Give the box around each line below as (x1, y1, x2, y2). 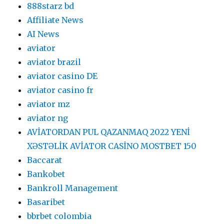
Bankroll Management (27, 182, 118, 193)
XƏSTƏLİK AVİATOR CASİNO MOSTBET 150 (27, 140, 197, 151)
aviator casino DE (27, 70, 98, 81)
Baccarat (27, 154, 62, 165)
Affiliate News (27, 14, 84, 25)
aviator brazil (27, 56, 81, 67)
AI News (27, 28, 60, 39)
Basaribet (27, 196, 65, 207)
